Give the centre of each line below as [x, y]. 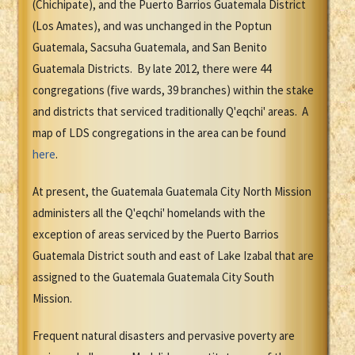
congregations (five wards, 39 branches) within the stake [173, 90]
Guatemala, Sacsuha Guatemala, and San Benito [150, 48]
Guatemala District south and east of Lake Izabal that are [173, 256]
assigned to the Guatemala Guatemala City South [153, 277]
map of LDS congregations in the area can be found [159, 133]
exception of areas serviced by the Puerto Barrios [156, 235]
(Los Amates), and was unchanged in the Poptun [152, 26]
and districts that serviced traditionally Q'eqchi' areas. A [170, 112]
